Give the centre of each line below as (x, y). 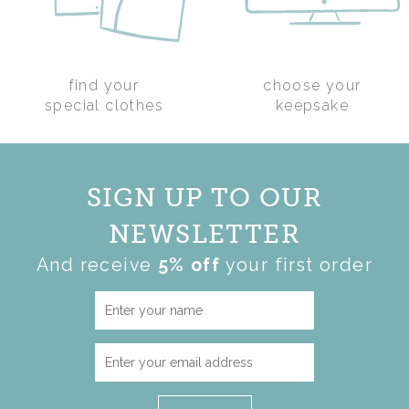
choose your (312, 85)
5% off (189, 265)
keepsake (312, 105)
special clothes (104, 105)
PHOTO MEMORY (204, 89)
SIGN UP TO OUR (204, 197)
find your (104, 85)
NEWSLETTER (204, 234)
